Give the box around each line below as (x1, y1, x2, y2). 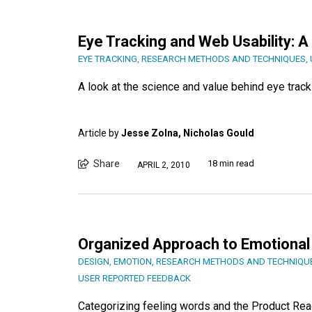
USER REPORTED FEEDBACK (78, 273, 191, 284)
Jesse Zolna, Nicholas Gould (121, 127, 254, 139)
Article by (78, 127, 121, 139)
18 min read (208, 158, 254, 169)
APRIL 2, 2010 (137, 159, 190, 170)
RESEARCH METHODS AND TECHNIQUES (141, 54, 306, 65)
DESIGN (78, 256, 109, 267)
